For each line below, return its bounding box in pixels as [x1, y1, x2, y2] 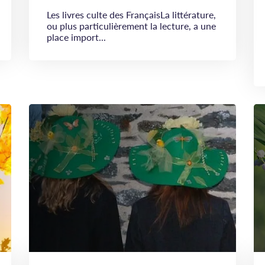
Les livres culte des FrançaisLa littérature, [47, 8, 216, 21]
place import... [47, 30, 106, 44]
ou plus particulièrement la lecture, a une [47, 19, 216, 33]
